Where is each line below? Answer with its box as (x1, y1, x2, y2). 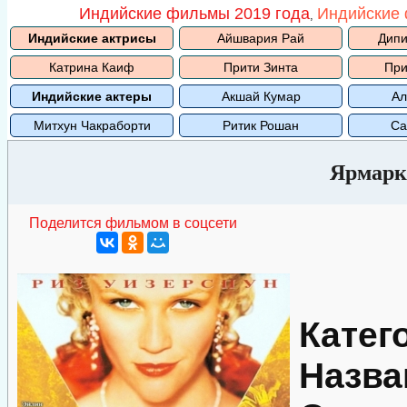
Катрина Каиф (49, 60, 134, 74)
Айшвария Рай (217, 31, 304, 45)
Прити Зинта (223, 60, 298, 74)
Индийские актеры (32, 89, 152, 104)
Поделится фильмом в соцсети (28, 215, 237, 231)
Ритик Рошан (223, 118, 299, 133)
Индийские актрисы (27, 31, 156, 45)
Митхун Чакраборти (33, 118, 151, 133)
